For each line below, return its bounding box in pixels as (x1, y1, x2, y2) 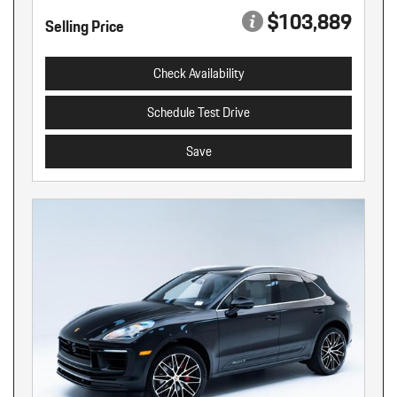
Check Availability (152, 63, 245, 84)
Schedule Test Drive (147, 102, 250, 123)
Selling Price (45, 13, 124, 39)
